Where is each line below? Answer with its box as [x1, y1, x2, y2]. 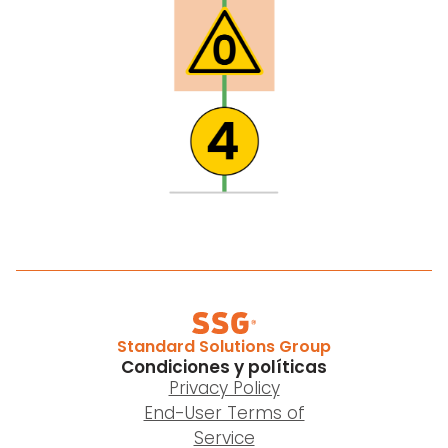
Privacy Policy [168, 376, 280, 400]
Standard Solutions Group [117, 335, 331, 358]
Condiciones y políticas [121, 355, 327, 379]
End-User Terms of [143, 401, 305, 425]
